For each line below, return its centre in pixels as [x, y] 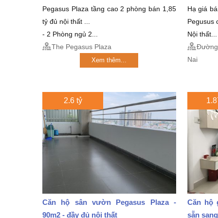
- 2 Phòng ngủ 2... [70, 34]
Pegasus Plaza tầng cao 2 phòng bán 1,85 [109, 9]
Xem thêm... [109, 60]
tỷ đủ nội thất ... [66, 21]
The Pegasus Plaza [82, 46]
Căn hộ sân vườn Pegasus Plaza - [109, 202]
